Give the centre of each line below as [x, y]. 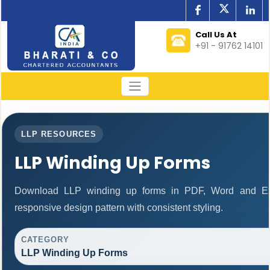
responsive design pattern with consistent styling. [118, 207]
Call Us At [216, 35]
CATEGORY [45, 239]
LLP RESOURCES [59, 134]
